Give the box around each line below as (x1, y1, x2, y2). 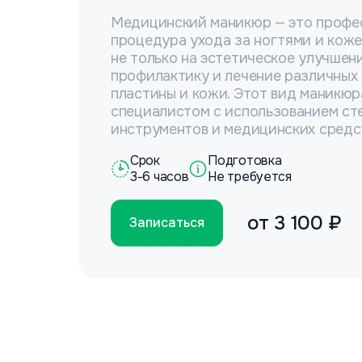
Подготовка (208, 152, 282, 169)
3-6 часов (130, 168, 189, 185)
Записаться (129, 214, 204, 231)
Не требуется (208, 168, 292, 185)
